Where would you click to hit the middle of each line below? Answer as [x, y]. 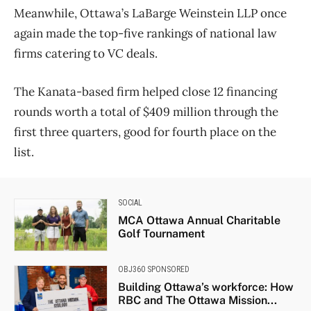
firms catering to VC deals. [86, 54]
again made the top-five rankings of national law [145, 34]
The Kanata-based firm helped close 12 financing [145, 92]
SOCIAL [130, 203]
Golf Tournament [161, 234]
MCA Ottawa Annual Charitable [199, 221]
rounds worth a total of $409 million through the [146, 112]
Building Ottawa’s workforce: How [205, 287]
